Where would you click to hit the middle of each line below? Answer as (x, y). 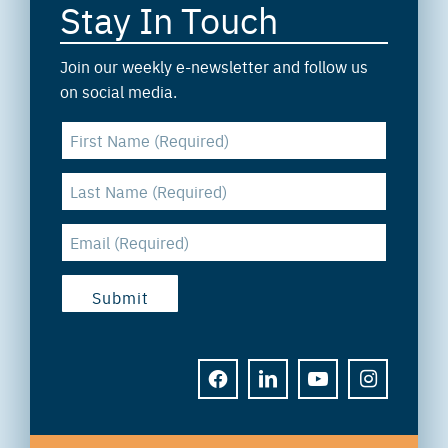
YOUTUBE (330, 397)
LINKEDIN (282, 397)
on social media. (118, 90)
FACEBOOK (235, 397)
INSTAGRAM (389, 397)
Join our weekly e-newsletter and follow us (214, 65)
